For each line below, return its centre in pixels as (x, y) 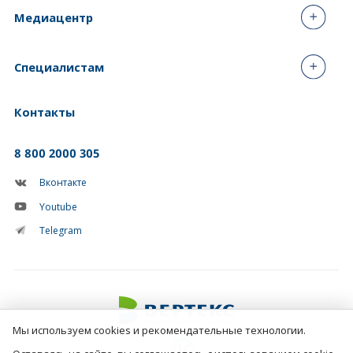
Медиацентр (53, 17)
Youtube (59, 206)
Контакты (44, 112)
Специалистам (59, 67)
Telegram (61, 230)
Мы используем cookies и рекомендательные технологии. (159, 330)
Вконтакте (63, 183)
